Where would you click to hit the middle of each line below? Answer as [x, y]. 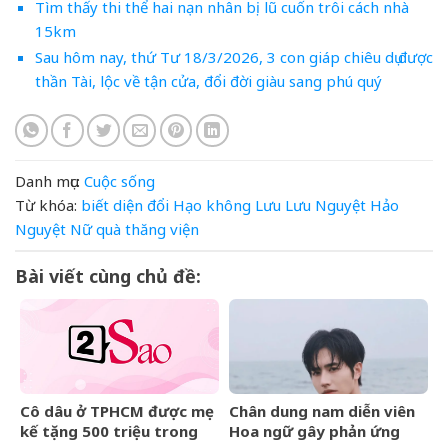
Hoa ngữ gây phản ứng [314, 430]
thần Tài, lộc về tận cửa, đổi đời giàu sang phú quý [208, 81]
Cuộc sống [119, 180]
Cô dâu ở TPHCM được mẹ [112, 410]
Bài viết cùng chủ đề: [108, 275]
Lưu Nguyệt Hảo [342, 204]
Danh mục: [47, 180]
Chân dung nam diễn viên [322, 410]
